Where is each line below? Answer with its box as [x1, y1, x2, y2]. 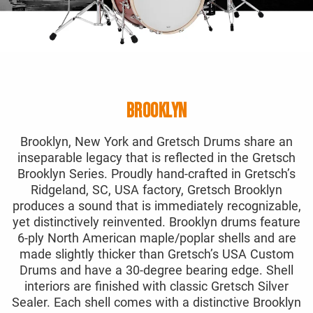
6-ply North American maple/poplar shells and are [17, 230, 296, 245]
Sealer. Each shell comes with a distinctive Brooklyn [12, 294, 301, 310]
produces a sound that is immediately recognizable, [12, 198, 301, 213]
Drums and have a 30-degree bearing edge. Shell [20, 262, 293, 277]
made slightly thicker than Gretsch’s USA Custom [19, 246, 294, 261]
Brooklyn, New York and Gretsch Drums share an [20, 133, 293, 149]
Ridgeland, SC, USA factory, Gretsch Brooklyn [31, 182, 282, 197]
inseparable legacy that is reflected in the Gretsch [17, 150, 296, 165]
